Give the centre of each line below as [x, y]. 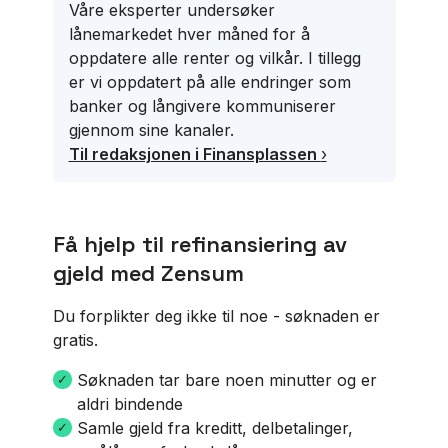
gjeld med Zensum [148, 273]
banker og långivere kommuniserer [202, 106]
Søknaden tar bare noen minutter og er [226, 380]
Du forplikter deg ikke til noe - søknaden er [216, 316]
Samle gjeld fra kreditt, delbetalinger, [214, 428]
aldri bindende [129, 404]
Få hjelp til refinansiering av [199, 244]
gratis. [75, 340]
